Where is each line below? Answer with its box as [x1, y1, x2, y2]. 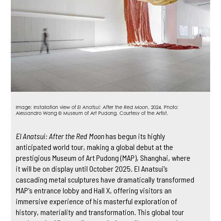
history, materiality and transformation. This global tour [16, 207, 184, 217]
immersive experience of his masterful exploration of [16, 196, 178, 206]
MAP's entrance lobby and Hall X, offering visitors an [16, 185, 172, 195]
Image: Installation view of [16, 104, 78, 110]
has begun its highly [104, 131, 166, 141]
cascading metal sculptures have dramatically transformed [16, 174, 195, 184]
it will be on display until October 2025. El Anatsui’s [16, 163, 168, 173]
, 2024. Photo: [148, 104, 179, 110]
